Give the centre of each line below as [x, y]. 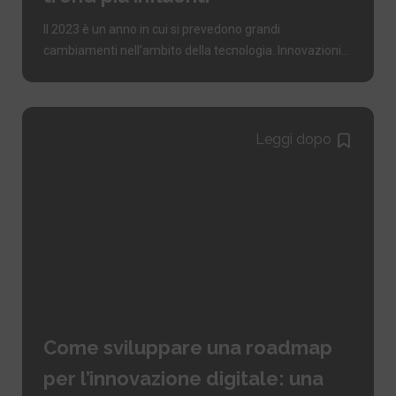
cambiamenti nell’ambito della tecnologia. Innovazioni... [196, 50]
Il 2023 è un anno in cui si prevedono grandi [161, 29]
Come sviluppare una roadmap [187, 347]
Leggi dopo [294, 139]
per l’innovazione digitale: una [183, 378]
